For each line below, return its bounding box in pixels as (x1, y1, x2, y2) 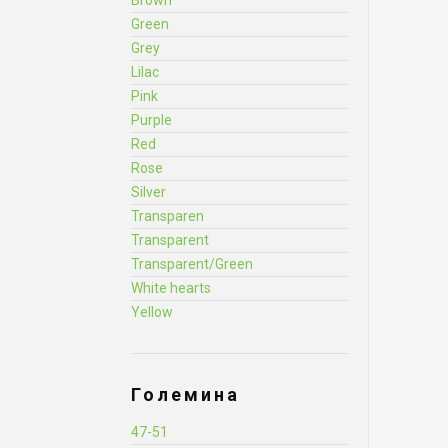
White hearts (131, 280, 211, 296)
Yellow (131, 304, 173, 320)
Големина (131, 384, 240, 405)
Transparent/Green (131, 256, 253, 272)
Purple (131, 112, 172, 128)
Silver (131, 184, 166, 200)
